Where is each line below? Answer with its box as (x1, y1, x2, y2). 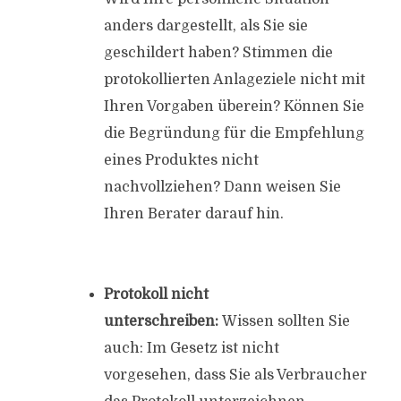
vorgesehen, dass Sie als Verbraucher (103, 367, 367, 383)
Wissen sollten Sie (218, 313, 350, 329)
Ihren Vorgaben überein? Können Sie (103, 98, 364, 115)
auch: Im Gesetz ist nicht (103, 340, 279, 356)
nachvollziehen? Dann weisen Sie (103, 179, 341, 195)
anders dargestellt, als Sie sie (103, 18, 308, 34)
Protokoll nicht (103, 286, 209, 303)
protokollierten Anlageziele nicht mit (103, 72, 365, 88)
